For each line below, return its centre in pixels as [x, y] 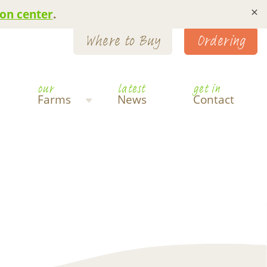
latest [131, 89]
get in [207, 89]
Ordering [221, 41]
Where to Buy [123, 41]
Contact [213, 100]
